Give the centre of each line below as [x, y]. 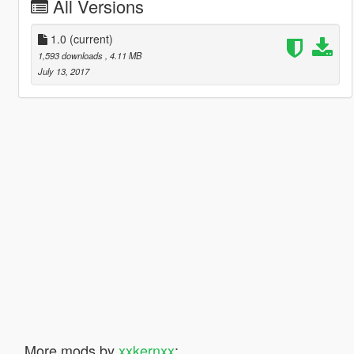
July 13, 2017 [63, 71]
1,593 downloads [71, 55]
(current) [91, 38]
